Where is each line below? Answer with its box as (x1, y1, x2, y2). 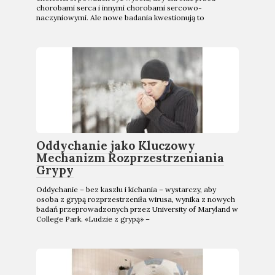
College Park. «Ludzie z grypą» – (36, 214, 150, 223)
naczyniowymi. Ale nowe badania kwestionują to (36, 13, 204, 22)
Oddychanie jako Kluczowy (36, 138, 195, 153)
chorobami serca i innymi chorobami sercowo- (36, 3, 202, 12)
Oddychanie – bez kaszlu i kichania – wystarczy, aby (36, 185, 216, 194)
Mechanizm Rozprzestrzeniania (36, 150, 224, 165)
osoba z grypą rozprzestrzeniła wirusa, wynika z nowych (36, 195, 235, 204)
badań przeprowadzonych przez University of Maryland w (36, 204, 238, 214)
